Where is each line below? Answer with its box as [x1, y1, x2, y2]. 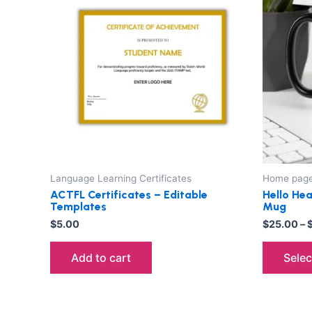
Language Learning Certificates [50, 172, 192, 184]
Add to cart [71, 250, 131, 265]
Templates [50, 200, 107, 214]
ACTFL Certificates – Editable [50, 188, 208, 202]
